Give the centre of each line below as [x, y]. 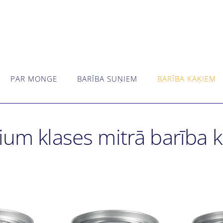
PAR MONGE [34, 78]
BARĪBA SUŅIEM [107, 78]
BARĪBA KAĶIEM [187, 78]
